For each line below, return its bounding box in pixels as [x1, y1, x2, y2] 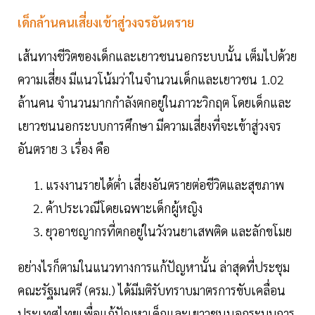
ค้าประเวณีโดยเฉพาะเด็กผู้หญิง [46, 200, 205, 217]
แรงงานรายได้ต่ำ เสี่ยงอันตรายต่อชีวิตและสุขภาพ [46, 176, 287, 193]
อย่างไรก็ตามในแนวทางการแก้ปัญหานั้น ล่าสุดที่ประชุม [18, 259, 290, 276]
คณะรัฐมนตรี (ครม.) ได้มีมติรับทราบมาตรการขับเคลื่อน [18, 282, 285, 299]
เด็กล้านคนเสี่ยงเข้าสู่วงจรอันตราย [18, 14, 194, 31]
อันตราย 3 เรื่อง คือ [18, 141, 112, 157]
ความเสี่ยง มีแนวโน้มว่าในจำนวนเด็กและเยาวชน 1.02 [18, 71, 284, 88]
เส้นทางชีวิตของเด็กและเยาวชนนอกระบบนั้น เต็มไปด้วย [18, 48, 297, 65]
